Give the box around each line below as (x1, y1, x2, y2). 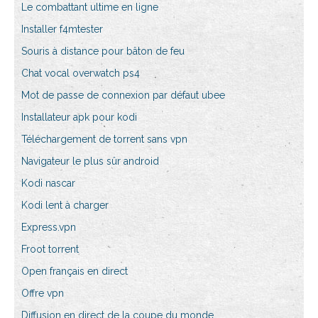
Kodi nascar (21, 177, 75, 190)
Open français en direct (21, 265, 128, 278)
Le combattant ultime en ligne (21, 1, 158, 13)
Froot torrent (21, 243, 79, 256)
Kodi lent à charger (21, 199, 109, 212)
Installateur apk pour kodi (21, 111, 137, 124)
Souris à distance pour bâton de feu (21, 45, 185, 57)
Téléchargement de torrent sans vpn (21, 133, 187, 146)
